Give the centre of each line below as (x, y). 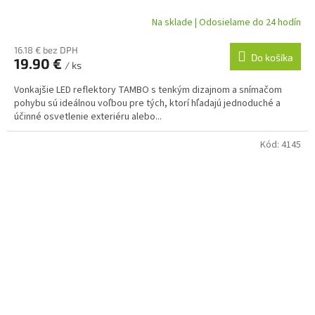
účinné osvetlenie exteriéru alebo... (88, 117)
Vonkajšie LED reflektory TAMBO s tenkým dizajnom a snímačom (148, 90)
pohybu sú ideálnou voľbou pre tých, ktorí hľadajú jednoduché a (147, 104)
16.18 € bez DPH (46, 50)
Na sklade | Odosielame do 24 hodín (226, 22)
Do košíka (272, 58)
